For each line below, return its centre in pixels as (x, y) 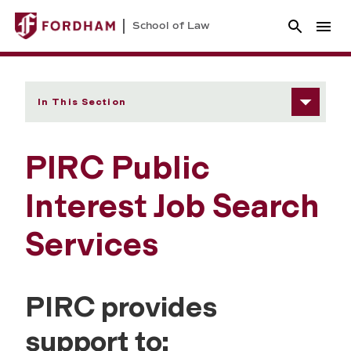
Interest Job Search (172, 206)
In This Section (82, 102)
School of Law (171, 25)
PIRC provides (121, 307)
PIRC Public (118, 168)
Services (92, 245)
